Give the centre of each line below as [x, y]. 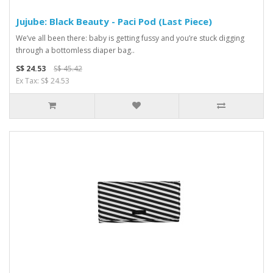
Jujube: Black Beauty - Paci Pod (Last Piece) [114, 21]
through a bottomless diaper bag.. [75, 50]
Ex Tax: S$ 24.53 [43, 81]
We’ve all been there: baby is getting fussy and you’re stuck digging [130, 38]
